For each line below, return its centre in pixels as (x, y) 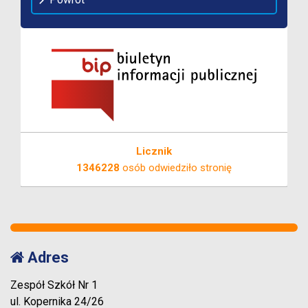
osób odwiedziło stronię (176, 168)
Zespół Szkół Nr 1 (54, 285)
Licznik (154, 152)
